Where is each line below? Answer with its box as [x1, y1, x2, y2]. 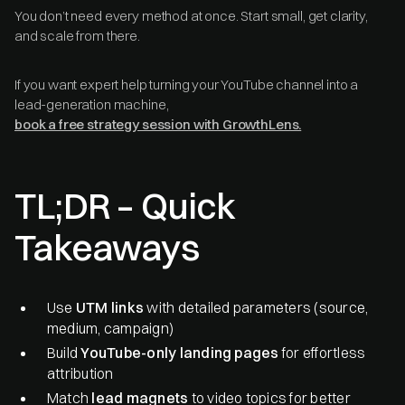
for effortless [278, 343, 366, 362]
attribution [47, 363, 114, 382]
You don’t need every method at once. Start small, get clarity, [14, 6, 368, 24]
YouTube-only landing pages [80, 343, 279, 362]
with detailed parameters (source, [144, 297, 369, 316]
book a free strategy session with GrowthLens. [14, 115, 302, 133]
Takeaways [14, 224, 199, 269]
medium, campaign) [47, 318, 174, 337]
